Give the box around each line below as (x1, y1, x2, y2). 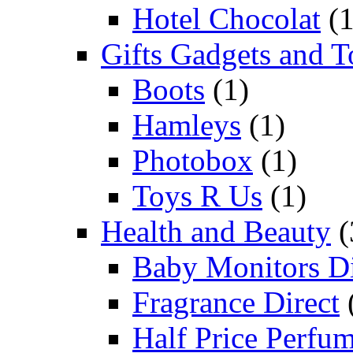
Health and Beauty (101, 214, 331, 248)
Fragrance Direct (132, 284, 340, 319)
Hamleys (132, 107, 241, 142)
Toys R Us (132, 178, 262, 213)
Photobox (132, 143, 253, 177)
